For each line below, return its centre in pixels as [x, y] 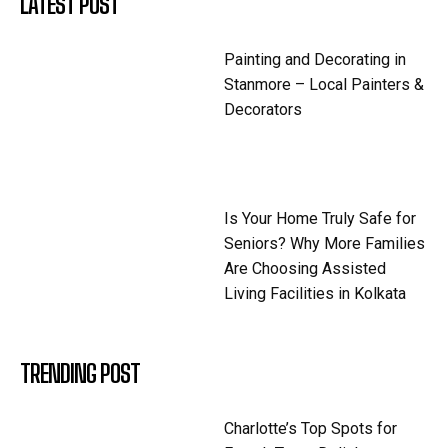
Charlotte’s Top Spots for [310, 428]
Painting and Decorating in [315, 60]
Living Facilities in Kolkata [315, 293]
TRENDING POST [80, 373]
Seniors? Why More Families [324, 243]
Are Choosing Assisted [305, 268]
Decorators [263, 110]
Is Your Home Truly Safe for [320, 218]
